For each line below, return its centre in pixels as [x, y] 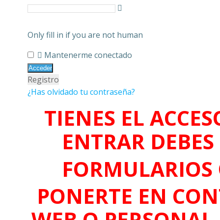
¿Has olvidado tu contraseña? [81, 92]
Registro [43, 80]
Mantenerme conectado [88, 55]
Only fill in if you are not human [85, 35]
